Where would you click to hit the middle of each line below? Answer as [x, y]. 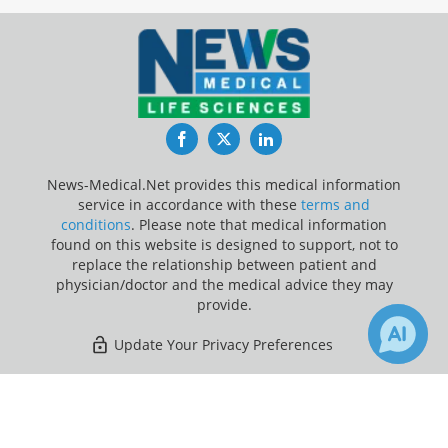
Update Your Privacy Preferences [221, 344]
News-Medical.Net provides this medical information [224, 184]
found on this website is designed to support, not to [224, 244]
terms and [335, 204]
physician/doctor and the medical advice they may [224, 284]
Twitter [257, 138]
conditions [96, 224]
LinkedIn [305, 138]
